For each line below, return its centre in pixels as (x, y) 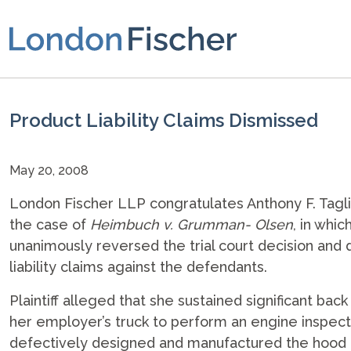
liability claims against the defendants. (138, 267)
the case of (50, 224)
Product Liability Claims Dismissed (164, 120)
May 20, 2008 (49, 170)
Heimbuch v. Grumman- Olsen (192, 224)
